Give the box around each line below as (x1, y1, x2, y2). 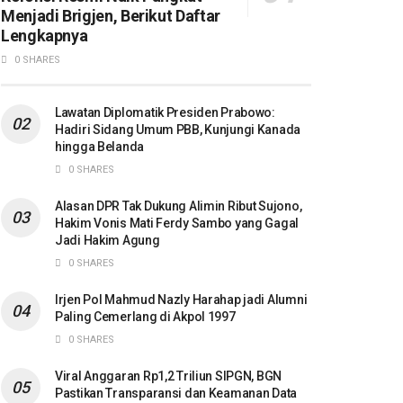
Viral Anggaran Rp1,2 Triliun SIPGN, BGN (55, 368, 282, 383)
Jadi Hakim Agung (55, 232, 160, 247)
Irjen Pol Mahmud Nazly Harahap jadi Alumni (55, 291, 308, 307)
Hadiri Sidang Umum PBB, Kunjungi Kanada (55, 121, 301, 137)
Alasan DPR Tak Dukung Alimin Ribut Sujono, (55, 198, 302, 213)
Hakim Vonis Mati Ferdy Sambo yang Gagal (55, 215, 300, 230)
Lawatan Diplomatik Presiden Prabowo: (55, 104, 275, 120)
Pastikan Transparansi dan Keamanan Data (55, 385, 298, 400)
